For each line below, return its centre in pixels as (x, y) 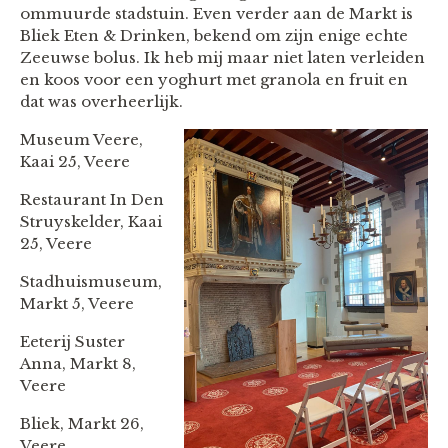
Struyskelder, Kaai (91, 221)
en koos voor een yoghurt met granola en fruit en (214, 79)
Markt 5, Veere (77, 303)
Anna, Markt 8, (78, 363)
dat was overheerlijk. (101, 101)
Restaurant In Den (92, 199)
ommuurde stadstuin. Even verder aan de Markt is (216, 13)
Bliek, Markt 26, (82, 423)
